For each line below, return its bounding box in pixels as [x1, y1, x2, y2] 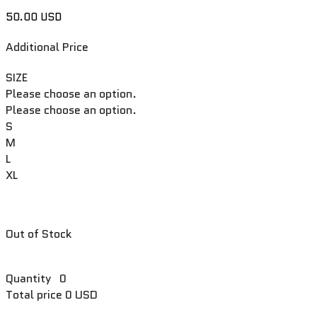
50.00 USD [6, 9, 62, 25]
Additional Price [6, 39, 88, 56]
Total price [6, 287, 62, 304]
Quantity [6, 270, 51, 287]
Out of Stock [6, 226, 71, 243]
